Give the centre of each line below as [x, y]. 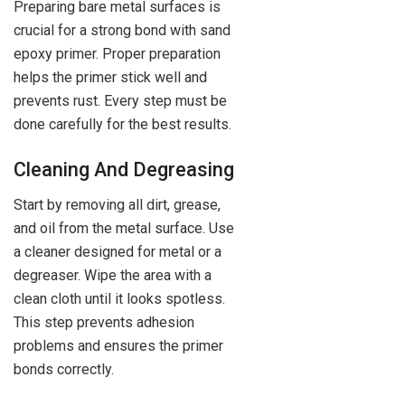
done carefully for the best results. [122, 125]
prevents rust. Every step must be [120, 101]
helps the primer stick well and [110, 78]
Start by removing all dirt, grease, [117, 204]
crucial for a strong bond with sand [122, 31]
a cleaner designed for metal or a [118, 251]
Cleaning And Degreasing [124, 170]
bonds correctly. [64, 369]
